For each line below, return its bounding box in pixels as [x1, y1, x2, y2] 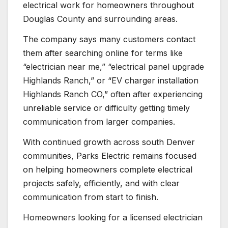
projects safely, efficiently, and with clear [23, 178, 180, 188]
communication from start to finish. [23, 191, 158, 202]
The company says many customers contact [23, 34, 195, 45]
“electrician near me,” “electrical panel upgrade [23, 62, 204, 72]
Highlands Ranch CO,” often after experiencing [23, 89, 203, 100]
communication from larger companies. [23, 117, 175, 127]
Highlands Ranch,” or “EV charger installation [23, 75, 198, 86]
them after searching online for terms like [23, 48, 183, 59]
